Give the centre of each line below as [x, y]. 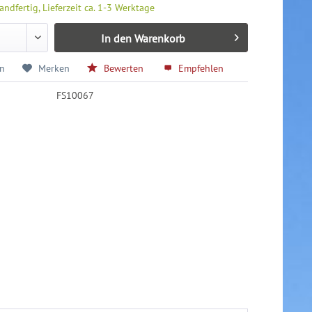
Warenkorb [159, 39]
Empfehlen [200, 69]
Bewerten [124, 69]
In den [116, 39]
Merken [54, 69]
